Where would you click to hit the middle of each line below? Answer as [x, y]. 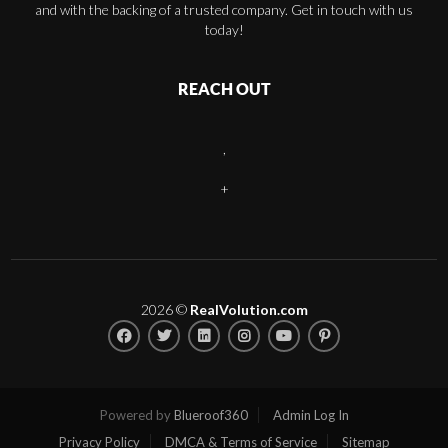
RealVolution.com [248, 310]
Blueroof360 [210, 415]
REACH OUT [224, 89]
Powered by [136, 415]
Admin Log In [310, 415]
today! [224, 30]
